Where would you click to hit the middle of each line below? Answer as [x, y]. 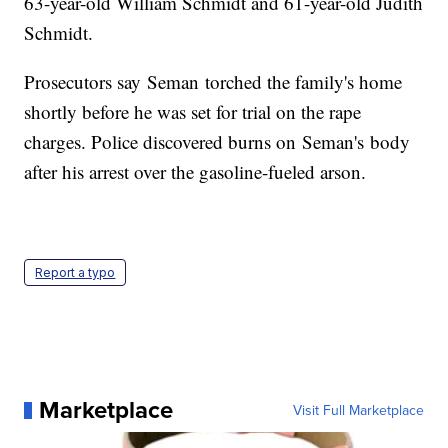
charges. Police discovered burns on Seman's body [217, 142]
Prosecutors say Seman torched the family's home [213, 82]
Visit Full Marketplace [358, 410]
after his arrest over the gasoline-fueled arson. [195, 172]
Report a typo [75, 273]
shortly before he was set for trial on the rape [193, 112]
